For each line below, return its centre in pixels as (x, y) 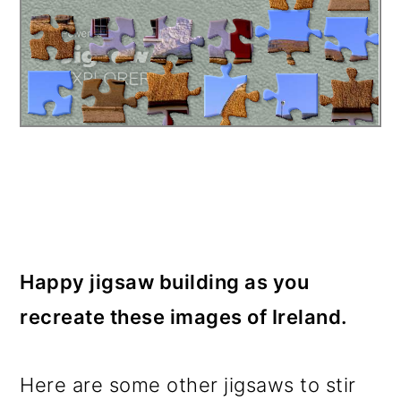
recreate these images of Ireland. (183, 317)
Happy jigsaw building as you (165, 282)
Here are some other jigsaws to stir (188, 385)
